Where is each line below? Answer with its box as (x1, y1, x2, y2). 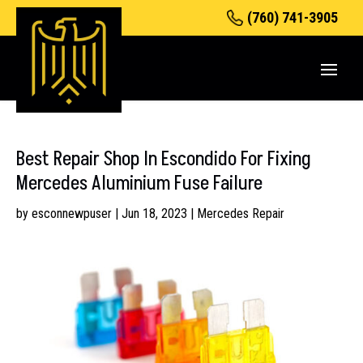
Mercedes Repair (197, 206, 284, 221)
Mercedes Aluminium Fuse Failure (16, 169, 263, 198)
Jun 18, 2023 (122, 206, 187, 221)
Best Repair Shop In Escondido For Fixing (16, 145, 311, 173)
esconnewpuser (32, 206, 112, 221)
